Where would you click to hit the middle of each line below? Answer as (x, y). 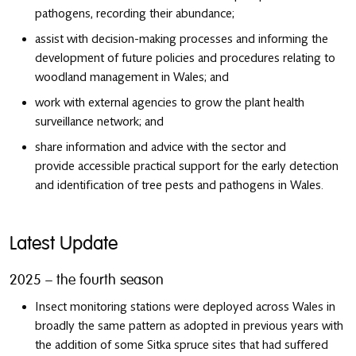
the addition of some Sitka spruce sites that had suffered (182, 344)
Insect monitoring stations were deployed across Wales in (185, 306)
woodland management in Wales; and (132, 77)
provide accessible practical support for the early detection (187, 166)
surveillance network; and (99, 121)
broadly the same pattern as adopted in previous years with (189, 325)
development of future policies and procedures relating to (185, 58)
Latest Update (64, 243)
